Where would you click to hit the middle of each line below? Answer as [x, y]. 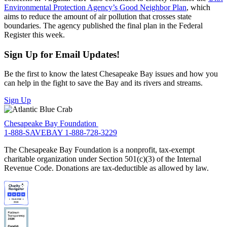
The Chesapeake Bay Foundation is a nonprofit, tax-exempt [99, 149]
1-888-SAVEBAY [34, 132]
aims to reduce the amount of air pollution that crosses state [98, 16]
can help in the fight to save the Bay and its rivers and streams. [103, 83]
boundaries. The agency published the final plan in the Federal [103, 25]
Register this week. [34, 34]
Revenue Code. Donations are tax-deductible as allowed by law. [106, 168]
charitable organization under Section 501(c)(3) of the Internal [103, 159]
